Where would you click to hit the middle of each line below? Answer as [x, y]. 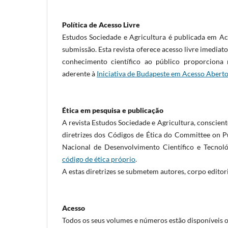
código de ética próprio [99, 159]
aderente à [79, 74]
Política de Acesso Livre [101, 25]
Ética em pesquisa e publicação [113, 110]
